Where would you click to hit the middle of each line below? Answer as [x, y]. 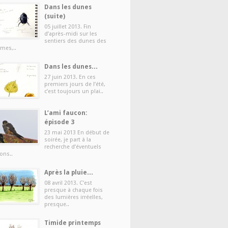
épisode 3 [59, 122]
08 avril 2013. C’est [68, 183]
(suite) [55, 16]
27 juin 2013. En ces [70, 77]
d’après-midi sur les [71, 34]
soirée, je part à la [68, 140]
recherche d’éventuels [73, 147]
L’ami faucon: [66, 113]
